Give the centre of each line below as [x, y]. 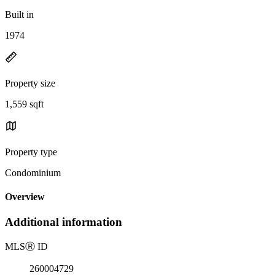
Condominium [33, 172]
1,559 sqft [24, 104]
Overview [25, 197]
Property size [30, 83]
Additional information [64, 222]
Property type [31, 152]
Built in [19, 14]
